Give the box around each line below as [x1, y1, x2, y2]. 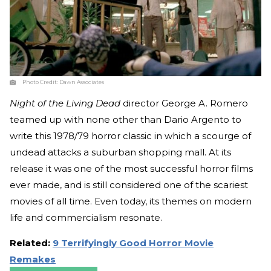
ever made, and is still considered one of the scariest [10, 179, 248, 191]
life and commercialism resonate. [10, 212, 165, 223]
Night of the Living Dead [10, 97, 123, 109]
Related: [10, 237, 53, 249]
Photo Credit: [22, 79, 59, 85]
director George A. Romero [123, 97, 248, 109]
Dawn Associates [59, 79, 104, 85]
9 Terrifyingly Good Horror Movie [53, 237, 214, 249]
